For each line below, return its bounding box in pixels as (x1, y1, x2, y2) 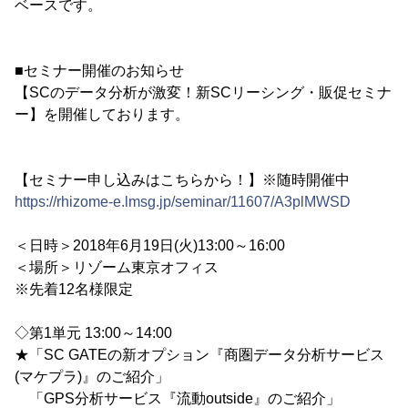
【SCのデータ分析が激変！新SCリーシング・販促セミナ (15, 84, 392, 100)
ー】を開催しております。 (15, 106, 189, 122)
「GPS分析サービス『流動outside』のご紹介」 (15, 390, 341, 406)
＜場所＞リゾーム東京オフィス (15, 259, 219, 275)
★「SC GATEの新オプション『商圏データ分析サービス (15, 346, 384, 362)
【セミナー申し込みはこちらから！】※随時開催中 (15, 171, 350, 188)
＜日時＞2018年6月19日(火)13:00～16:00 (15, 237, 285, 253)
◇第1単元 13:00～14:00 (15, 324, 172, 341)
